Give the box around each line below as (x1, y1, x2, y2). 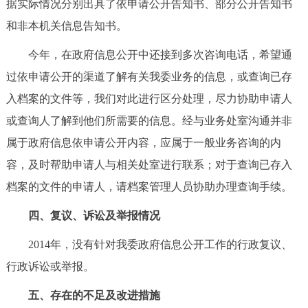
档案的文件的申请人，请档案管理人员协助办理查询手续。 (5, 180, 292, 192)
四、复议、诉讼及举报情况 (5, 209, 160, 221)
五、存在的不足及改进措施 (5, 289, 160, 301)
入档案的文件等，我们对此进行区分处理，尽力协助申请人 (5, 92, 292, 104)
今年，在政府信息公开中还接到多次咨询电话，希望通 (5, 48, 292, 60)
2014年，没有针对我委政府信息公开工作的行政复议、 (5, 238, 292, 250)
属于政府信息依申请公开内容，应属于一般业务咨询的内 (5, 136, 281, 148)
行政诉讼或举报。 (5, 260, 94, 272)
